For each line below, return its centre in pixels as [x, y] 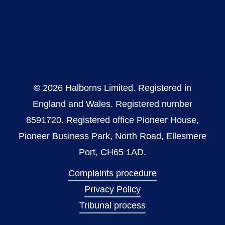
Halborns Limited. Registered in [127, 88]
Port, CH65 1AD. [112, 152]
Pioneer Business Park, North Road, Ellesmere [112, 136]
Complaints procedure [112, 174]
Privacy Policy [112, 190]
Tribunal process [112, 206]
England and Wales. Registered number [112, 104]
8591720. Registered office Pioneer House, [112, 120]
